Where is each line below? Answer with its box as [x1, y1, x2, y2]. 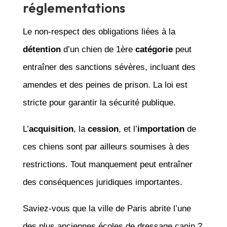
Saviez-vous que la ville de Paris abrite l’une [22, 203, 191, 213]
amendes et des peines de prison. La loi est [22, 80, 187, 90]
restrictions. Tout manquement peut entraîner [22, 159, 193, 169]
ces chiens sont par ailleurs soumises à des [22, 141, 190, 152]
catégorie [135, 44, 173, 54]
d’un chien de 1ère [60, 44, 135, 54]
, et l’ [118, 124, 137, 134]
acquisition [28, 124, 73, 134]
